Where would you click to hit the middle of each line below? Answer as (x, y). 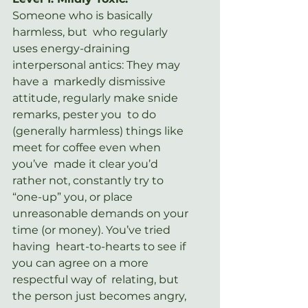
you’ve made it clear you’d (87, 164)
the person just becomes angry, (101, 296)
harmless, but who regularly (91, 32)
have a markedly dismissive (90, 81)
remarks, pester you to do (86, 114)
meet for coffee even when (88, 147)
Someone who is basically (84, 15)
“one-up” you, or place (75, 197)
